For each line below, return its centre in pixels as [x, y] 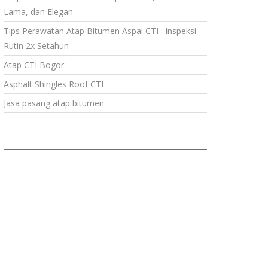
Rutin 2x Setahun [36, 46]
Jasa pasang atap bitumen [54, 103]
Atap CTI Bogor [34, 65]
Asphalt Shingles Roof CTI [54, 84]
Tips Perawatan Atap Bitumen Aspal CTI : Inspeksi [100, 31]
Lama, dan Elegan [38, 12]
